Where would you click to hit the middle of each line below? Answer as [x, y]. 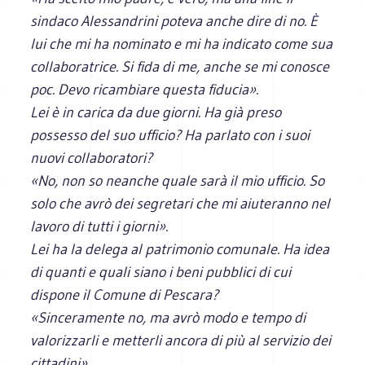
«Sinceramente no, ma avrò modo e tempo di [168, 317]
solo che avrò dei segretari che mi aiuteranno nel [180, 203]
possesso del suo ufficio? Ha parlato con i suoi [170, 135]
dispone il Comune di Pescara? [125, 295]
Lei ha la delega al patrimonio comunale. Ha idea [180, 249]
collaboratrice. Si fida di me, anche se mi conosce [180, 66]
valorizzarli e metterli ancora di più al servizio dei [181, 340]
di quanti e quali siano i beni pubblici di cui [161, 272]
